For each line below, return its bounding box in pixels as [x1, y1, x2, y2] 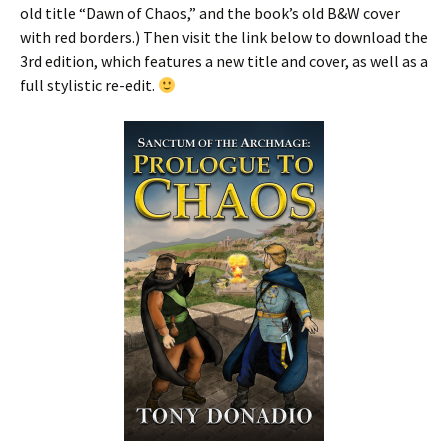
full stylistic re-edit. [20, 74, 158, 95]
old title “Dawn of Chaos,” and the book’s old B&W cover [20, 2, 400, 23]
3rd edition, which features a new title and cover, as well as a [20, 50, 428, 71]
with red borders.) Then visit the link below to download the [20, 26, 428, 47]
